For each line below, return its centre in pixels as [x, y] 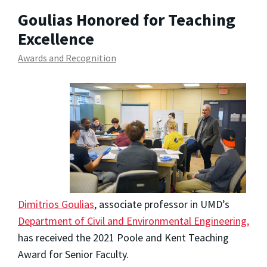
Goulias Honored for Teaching [127, 19]
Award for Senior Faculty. [73, 254]
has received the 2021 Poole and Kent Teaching [123, 237]
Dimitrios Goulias [56, 204]
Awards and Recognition [67, 58]
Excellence [56, 38]
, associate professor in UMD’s [162, 204]
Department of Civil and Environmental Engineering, [133, 221]
